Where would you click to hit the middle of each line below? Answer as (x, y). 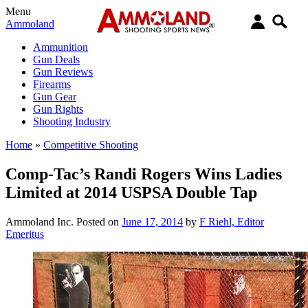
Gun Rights (58, 109)
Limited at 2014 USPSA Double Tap (131, 192)
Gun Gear (55, 97)
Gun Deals (56, 59)
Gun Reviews (63, 72)
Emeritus (25, 234)
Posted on (99, 221)
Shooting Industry (72, 121)
